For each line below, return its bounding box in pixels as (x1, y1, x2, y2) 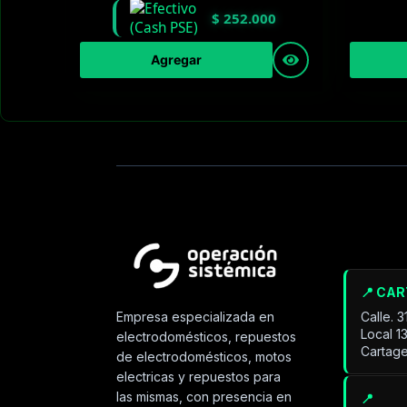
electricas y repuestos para (116, 369, 282, 385)
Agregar (150, 52, 202, 68)
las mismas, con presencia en (116, 389, 293, 405)
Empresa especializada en (116, 309, 275, 325)
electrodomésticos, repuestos (116, 329, 297, 345)
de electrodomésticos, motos (116, 349, 293, 365)
